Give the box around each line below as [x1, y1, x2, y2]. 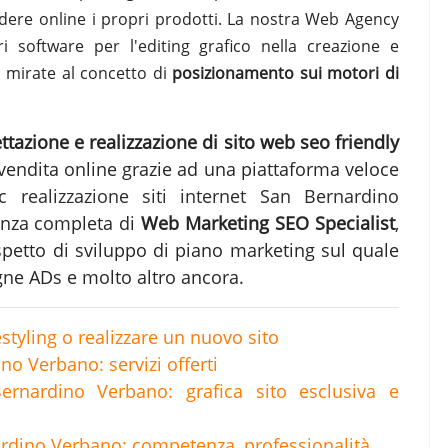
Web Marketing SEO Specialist [141, 210, 396, 235]
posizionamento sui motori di [172, 61, 400, 84]
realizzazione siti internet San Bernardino [20, 183, 399, 208]
